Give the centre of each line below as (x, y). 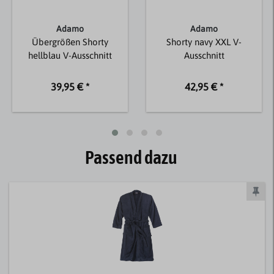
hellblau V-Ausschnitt (70, 55)
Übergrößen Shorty (70, 42)
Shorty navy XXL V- (204, 42)
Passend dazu (131, 157)
